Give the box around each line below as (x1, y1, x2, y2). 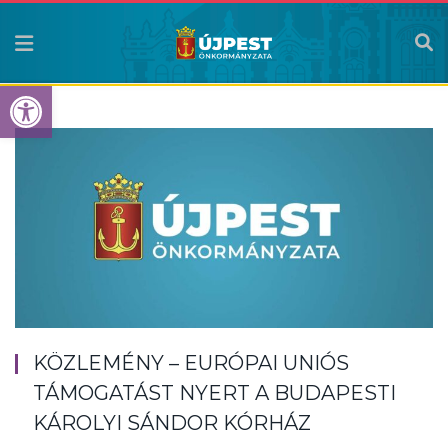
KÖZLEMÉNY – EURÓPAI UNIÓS (33, 351, 349, 376)
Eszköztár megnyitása (9, 75, 372, 114)
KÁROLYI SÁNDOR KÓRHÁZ (33, 411, 311, 436)
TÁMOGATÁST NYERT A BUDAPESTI (33, 381, 396, 406)
